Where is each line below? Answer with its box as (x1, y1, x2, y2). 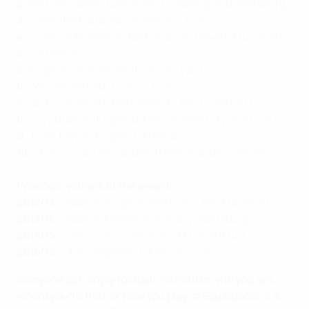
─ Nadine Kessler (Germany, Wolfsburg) (54, 210, 254, 226)
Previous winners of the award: (17, 177, 172, 193)
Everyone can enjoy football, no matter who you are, (17, 271, 275, 287)
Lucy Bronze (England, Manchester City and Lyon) (26, 111, 278, 127)
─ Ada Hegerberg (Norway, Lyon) (55, 243, 219, 259)
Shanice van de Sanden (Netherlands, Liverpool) (31, 144, 277, 160)
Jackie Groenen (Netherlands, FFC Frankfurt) (26, 94, 253, 110)
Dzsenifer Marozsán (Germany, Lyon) (26, 12, 214, 28)
